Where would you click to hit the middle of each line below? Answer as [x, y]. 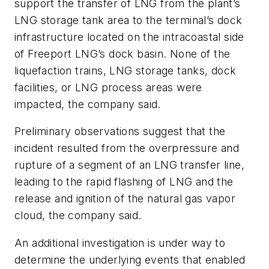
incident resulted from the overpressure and [127, 148]
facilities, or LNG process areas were [108, 87]
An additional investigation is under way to [120, 243]
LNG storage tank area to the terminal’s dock [128, 20]
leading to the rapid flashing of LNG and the [124, 182]
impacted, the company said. [88, 104]
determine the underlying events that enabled [130, 259]
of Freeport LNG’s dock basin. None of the [122, 53]
